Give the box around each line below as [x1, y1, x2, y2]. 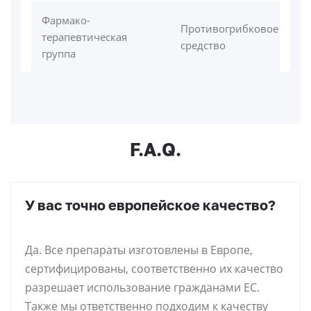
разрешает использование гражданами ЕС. [25, 280, 260, 296]
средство [180, 38, 226, 53]
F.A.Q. [130, 139, 181, 161]
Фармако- [42, 13, 90, 28]
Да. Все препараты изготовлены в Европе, [25, 242, 253, 258]
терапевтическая [42, 30, 127, 44]
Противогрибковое [180, 22, 278, 36]
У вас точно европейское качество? [25, 196, 276, 214]
